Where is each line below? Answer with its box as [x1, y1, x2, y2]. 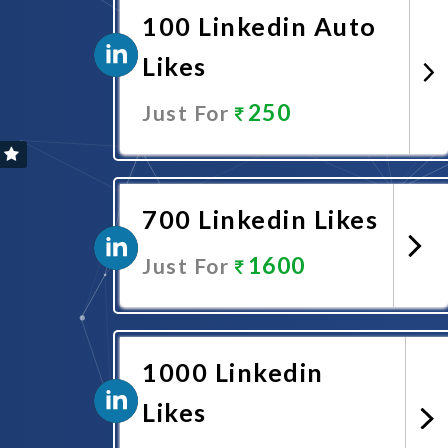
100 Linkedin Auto [142, 11, 377, 41]
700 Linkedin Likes [142, 204, 378, 234]
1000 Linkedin [142, 357, 324, 387]
